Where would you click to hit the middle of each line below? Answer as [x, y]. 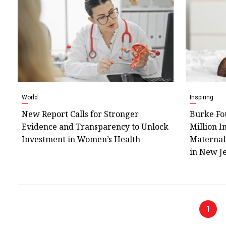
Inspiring [201, 97]
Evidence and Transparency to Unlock [95, 126]
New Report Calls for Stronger [80, 114]
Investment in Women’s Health [81, 139]
